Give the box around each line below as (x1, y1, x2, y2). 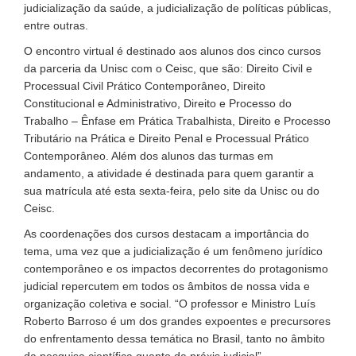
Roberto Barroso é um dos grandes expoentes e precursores (24, 315, 331, 327)
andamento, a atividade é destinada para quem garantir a (24, 167, 314, 180)
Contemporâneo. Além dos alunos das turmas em (24, 149, 273, 162)
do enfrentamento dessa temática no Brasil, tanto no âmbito (24, 332, 325, 345)
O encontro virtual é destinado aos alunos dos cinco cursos (24, 44, 321, 57)
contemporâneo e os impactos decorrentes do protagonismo (24, 262, 328, 275)
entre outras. (24, 19, 88, 32)
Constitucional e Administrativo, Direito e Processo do (24, 97, 292, 110)
